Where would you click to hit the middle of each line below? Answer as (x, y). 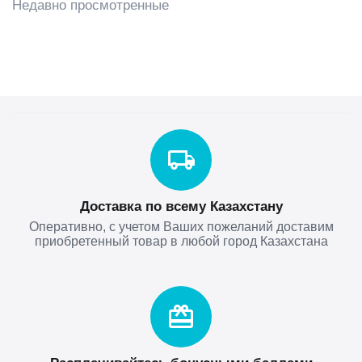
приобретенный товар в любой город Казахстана (181, 241)
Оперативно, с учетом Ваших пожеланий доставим (181, 227)
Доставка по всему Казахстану (181, 206)
